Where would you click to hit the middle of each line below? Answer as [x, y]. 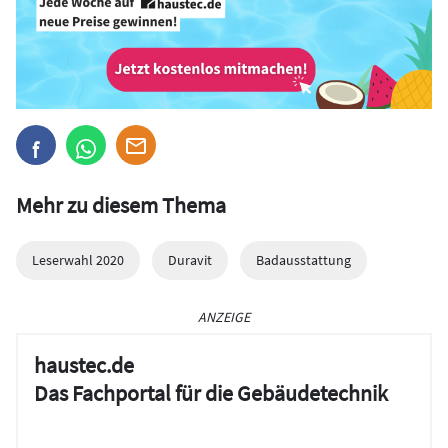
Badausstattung [303, 259]
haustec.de [84, 364]
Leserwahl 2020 [78, 259]
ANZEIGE [224, 316]
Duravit [190, 259]
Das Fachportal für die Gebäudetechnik [211, 392]
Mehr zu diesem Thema [121, 204]
